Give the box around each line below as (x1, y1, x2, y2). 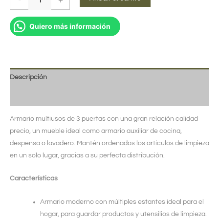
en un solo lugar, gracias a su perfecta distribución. (10, 152, 165, 159)
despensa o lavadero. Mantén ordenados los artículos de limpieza (10, 139, 209, 147)
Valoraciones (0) (10, 92, 58, 100)
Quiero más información (29, 22, 110, 30)
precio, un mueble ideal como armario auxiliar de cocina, (10, 127, 182, 134)
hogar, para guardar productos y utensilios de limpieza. (40, 210, 207, 218)
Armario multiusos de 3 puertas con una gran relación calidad (10, 115, 198, 122)
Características (10, 175, 58, 182)
